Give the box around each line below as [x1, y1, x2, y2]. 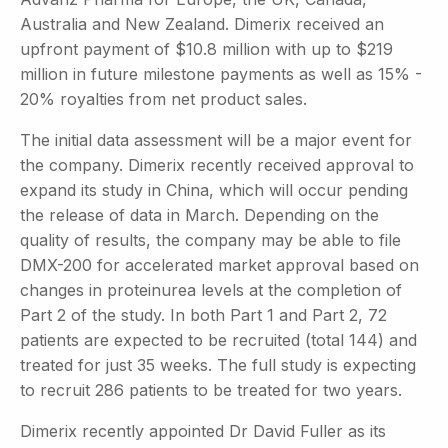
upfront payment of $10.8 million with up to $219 [20, 38, 393, 59]
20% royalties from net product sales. [20, 88, 312, 109]
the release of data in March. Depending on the [20, 204, 379, 225]
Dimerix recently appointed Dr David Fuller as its [20, 420, 386, 441]
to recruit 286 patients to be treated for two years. [20, 379, 402, 400]
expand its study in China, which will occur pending [20, 179, 408, 200]
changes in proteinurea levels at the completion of [20, 279, 402, 300]
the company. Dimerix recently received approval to [20, 154, 414, 175]
